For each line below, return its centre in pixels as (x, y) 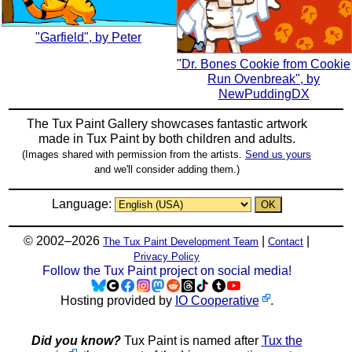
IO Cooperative (217, 301)
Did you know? (76, 341)
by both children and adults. (217, 139)
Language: (83, 204)
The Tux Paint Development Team (181, 242)
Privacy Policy (167, 257)
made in (62, 139)
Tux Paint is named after (191, 341)
